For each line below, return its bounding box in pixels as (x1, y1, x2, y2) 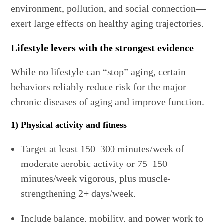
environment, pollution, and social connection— (11, 3, 206, 14)
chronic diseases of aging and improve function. (11, 96, 205, 108)
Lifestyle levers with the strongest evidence (11, 42, 194, 54)
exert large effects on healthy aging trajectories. (11, 18, 204, 29)
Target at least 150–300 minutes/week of (21, 143, 185, 155)
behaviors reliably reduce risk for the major (11, 81, 187, 93)
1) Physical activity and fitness (11, 120, 127, 130)
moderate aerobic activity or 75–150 (21, 158, 167, 169)
